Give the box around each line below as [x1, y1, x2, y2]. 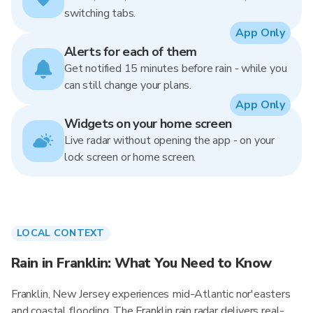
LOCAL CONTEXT [17, 226, 105, 240]
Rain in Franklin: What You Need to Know [11, 254, 272, 272]
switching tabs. [64, 6, 136, 21]
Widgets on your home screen [64, 115, 232, 132]
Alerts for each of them [64, 43, 197, 60]
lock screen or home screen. [64, 150, 196, 165]
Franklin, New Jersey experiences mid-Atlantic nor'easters [11, 286, 291, 302]
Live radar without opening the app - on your [64, 133, 275, 148]
